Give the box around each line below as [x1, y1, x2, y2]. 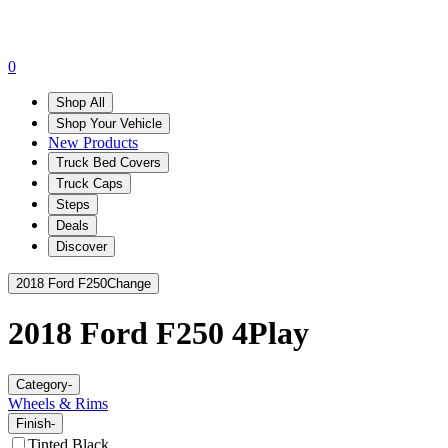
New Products [48, 133, 138, 151]
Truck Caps [56, 175, 123, 191]
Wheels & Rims [8, 394, 108, 412]
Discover [56, 238, 107, 254]
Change [107, 275, 151, 291]
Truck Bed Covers [56, 154, 161, 170]
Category [16, 376, 68, 392]
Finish [16, 415, 51, 431]
